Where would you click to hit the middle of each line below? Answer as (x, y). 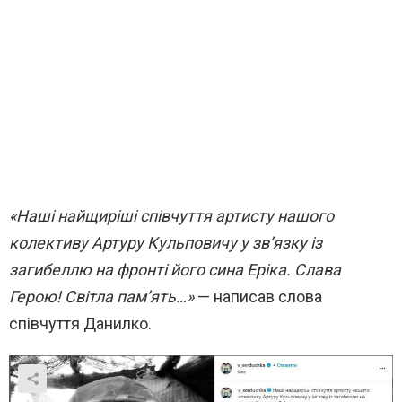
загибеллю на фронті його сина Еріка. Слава (175, 270)
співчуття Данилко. (80, 324)
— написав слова (260, 297)
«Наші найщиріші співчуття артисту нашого (171, 216)
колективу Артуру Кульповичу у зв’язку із (166, 243)
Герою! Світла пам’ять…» (103, 297)
